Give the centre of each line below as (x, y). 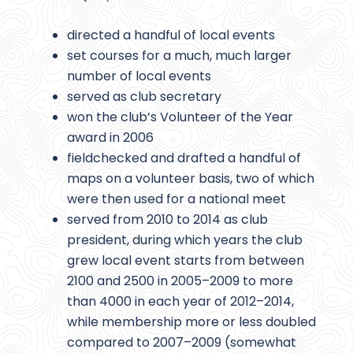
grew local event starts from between (186, 261)
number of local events (139, 76)
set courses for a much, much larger (179, 56)
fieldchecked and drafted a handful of (184, 158)
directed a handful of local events (171, 35)
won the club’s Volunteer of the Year (180, 117)
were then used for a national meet (176, 199)
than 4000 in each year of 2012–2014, (180, 302)
